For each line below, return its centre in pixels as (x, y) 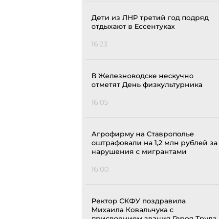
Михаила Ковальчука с (132, 210)
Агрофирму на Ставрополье (143, 134)
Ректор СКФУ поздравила (139, 201)
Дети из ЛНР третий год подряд (150, 18)
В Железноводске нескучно (142, 76)
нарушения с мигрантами (139, 152)
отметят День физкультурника (147, 85)
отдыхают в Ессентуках (133, 27)
